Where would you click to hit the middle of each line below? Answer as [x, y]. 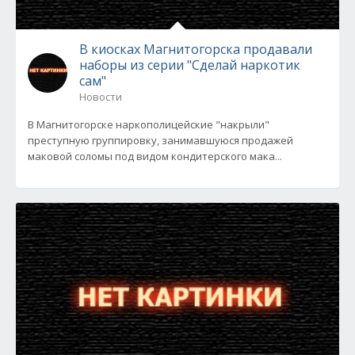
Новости [101, 97]
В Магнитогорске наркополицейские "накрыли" [149, 124]
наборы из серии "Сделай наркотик [190, 65]
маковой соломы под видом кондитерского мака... [155, 156]
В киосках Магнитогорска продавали [196, 49]
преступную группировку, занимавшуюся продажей [160, 140]
